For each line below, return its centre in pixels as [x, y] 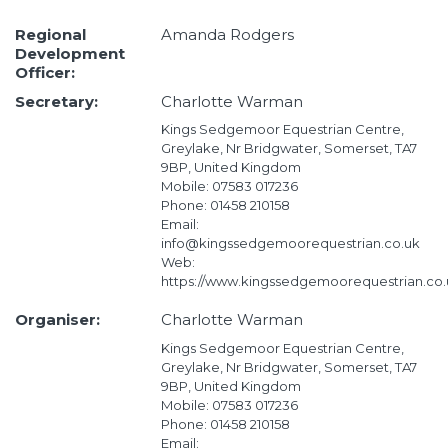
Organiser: [57, 320]
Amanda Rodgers [227, 35]
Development [70, 54]
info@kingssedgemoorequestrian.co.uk [290, 243]
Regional [50, 35]
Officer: [45, 73]
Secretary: [56, 101]
